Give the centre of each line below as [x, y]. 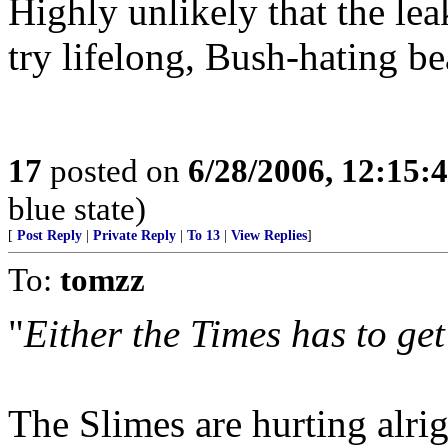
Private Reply [134, 235]
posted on [115, 170]
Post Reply [49, 235]
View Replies [269, 235]
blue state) [77, 208]
